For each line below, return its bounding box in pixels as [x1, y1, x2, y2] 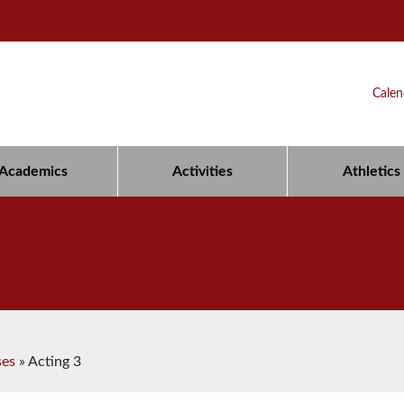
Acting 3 [28, 353, 81, 369]
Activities [172, 164, 234, 179]
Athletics [343, 164, 401, 179]
